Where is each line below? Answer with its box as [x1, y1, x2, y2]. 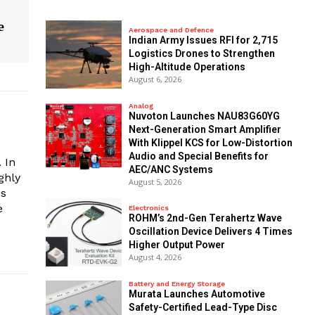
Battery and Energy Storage [128, 279, 225, 288]
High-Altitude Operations [128, 61, 245, 73]
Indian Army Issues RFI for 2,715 [128, 34, 278, 46]
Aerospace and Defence [128, 26, 214, 34]
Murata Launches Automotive [128, 288, 265, 300]
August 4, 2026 [128, 252, 181, 263]
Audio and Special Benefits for [128, 150, 269, 162]
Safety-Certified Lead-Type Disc [128, 301, 277, 313]
